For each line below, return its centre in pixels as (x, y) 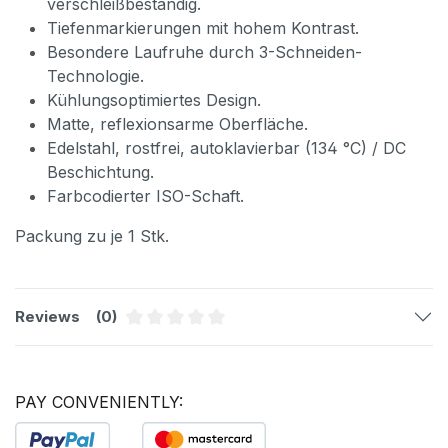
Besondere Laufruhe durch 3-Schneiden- (204, 51)
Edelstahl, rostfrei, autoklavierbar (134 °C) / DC (226, 147)
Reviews (47, 316)
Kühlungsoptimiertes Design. (154, 99)
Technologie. (95, 75)
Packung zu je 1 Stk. (92, 235)
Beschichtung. (100, 171)
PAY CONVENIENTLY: (99, 402)
